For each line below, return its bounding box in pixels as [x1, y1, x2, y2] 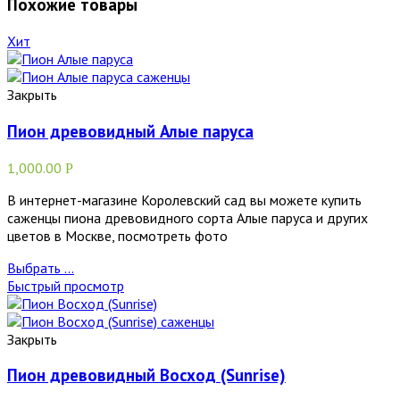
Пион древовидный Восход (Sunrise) [7, 364, 286, 387]
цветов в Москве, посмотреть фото [7, 226, 228, 245]
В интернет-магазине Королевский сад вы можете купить [7, 190, 362, 209]
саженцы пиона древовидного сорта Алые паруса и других [7, 208, 368, 227]
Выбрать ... [7, 258, 74, 277]
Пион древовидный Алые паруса [7, 120, 254, 142]
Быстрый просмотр [7, 276, 124, 295]
